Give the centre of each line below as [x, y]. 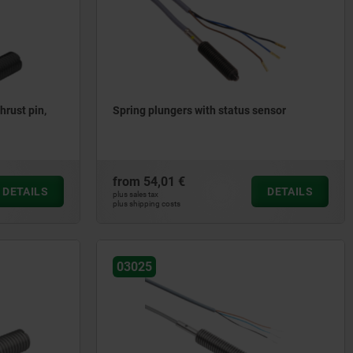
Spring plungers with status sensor [199, 111]
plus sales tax [136, 194]
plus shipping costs [147, 204]
